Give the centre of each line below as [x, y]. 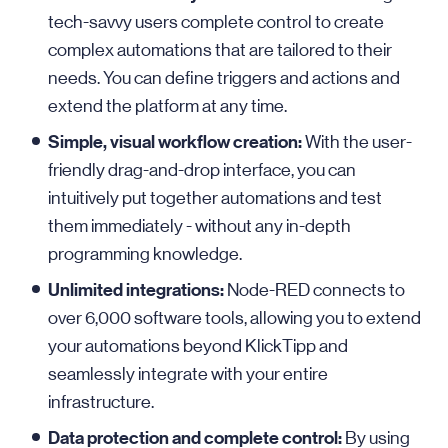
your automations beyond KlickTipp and [198, 346]
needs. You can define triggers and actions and [224, 78]
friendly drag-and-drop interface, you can [202, 170]
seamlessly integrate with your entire [188, 374]
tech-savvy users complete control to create [216, 22]
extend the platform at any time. [167, 106]
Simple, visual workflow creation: [175, 142]
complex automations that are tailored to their [220, 50]
